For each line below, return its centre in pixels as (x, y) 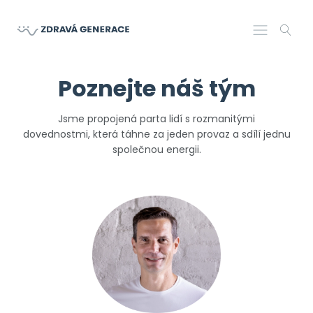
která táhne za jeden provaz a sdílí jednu (191, 134)
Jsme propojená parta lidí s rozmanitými (156, 119)
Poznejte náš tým (156, 88)
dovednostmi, (58, 134)
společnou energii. (156, 150)
